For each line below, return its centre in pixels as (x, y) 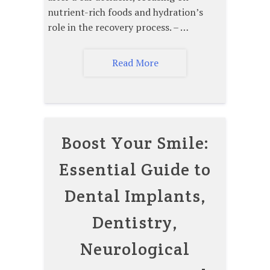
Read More (135, 62)
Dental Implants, (135, 196)
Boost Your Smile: (135, 143)
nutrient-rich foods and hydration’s (125, 12)
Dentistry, (135, 222)
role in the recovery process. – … (118, 27)
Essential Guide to (135, 169)
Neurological (135, 249)
